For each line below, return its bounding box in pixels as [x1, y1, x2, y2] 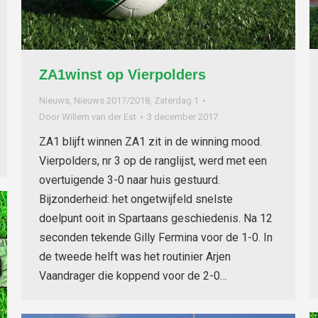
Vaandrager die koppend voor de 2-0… [39, 269, 227, 283]
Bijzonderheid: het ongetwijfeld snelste [39, 192, 233, 206]
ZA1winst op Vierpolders [39, 67, 206, 82]
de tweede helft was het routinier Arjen [39, 250, 231, 263]
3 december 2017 [147, 111, 218, 122]
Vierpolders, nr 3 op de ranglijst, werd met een [39, 154, 267, 168]
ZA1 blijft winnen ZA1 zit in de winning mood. [39, 135, 262, 148]
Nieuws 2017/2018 [74, 95, 150, 106]
